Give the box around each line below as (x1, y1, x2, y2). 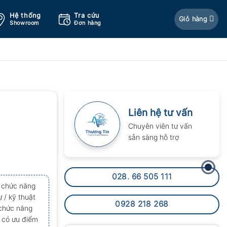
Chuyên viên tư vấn (128, 122, 192, 130)
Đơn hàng (74, 19, 101, 27)
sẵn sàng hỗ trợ (128, 133, 179, 141)
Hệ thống (10, 12, 41, 20)
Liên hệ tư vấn (128, 107, 193, 119)
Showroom (10, 19, 39, 27)
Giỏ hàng (179, 15, 208, 23)
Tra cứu (74, 12, 99, 20)
